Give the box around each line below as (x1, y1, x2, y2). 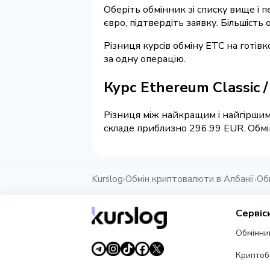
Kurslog (92, 173, 123, 186)
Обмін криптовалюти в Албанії (125, 173, 254, 186)
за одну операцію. (104, 52, 186, 66)
